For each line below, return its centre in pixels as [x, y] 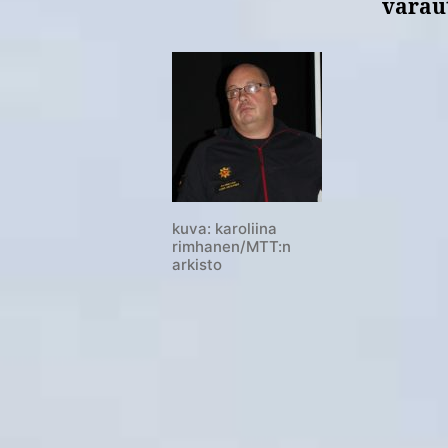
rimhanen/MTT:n [231, 246]
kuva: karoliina [224, 228]
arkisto [197, 264]
